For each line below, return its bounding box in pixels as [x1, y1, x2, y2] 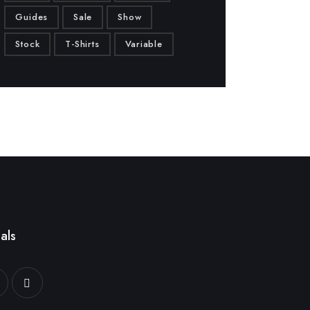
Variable [125, 37, 163, 51]
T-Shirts [65, 37, 100, 51]
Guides [15, 10, 48, 24]
